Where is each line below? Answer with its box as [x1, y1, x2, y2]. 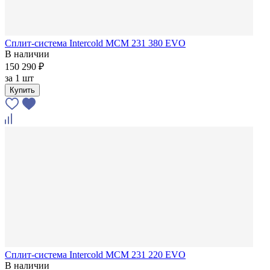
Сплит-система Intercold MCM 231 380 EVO [5, 37, 186, 48]
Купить [10, 85, 35, 95]
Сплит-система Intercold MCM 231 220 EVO [5, 249, 186, 260]
